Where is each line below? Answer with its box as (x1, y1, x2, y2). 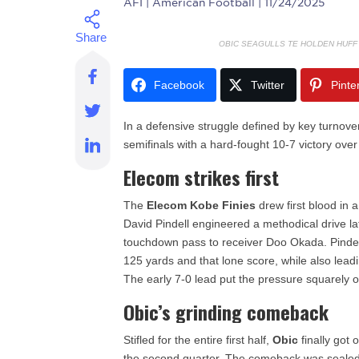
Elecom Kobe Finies (147, 199, 256, 212)
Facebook (154, 79, 205, 91)
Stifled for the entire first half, (123, 333, 273, 346)
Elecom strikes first (123, 163, 280, 192)
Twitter (251, 79, 285, 91)
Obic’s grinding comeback (123, 297, 329, 326)
